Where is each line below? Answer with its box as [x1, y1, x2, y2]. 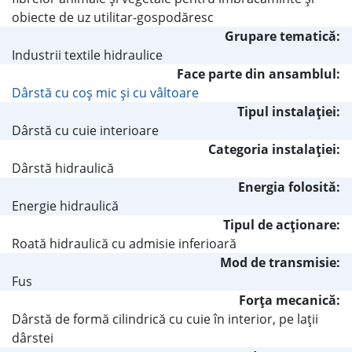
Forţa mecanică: [239, 291, 340, 309]
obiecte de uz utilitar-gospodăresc [12, 8, 214, 26]
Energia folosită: [238, 178, 340, 196]
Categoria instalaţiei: [208, 140, 340, 158]
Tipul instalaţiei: [237, 102, 340, 120]
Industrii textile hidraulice [12, 46, 163, 64]
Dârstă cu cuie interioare [12, 121, 159, 139]
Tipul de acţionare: [223, 215, 340, 233]
